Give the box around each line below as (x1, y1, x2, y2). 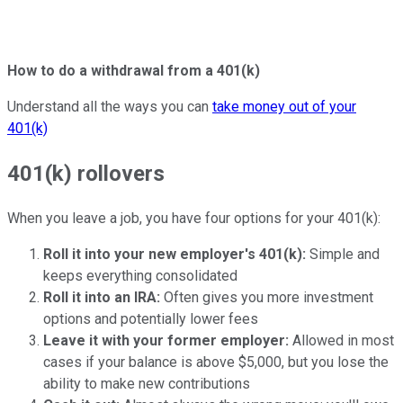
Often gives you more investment (160, 289, 373, 307)
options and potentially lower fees (43, 310, 258, 328)
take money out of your (212, 98, 356, 116)
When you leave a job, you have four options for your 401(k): (7, 210, 381, 228)
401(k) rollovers (7, 161, 165, 187)
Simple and (306, 246, 380, 264)
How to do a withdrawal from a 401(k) (7, 62, 260, 80)
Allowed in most (289, 332, 394, 350)
